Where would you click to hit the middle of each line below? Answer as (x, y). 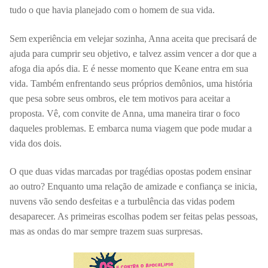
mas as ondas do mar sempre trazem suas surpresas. (106, 232)
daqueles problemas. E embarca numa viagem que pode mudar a (131, 128)
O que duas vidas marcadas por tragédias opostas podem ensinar (130, 172)
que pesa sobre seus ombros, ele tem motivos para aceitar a (120, 98)
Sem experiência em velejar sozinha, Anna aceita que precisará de (133, 38)
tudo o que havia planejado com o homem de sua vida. (112, 10)
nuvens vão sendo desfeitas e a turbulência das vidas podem (122, 202)
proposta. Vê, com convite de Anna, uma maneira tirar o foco (125, 113)
